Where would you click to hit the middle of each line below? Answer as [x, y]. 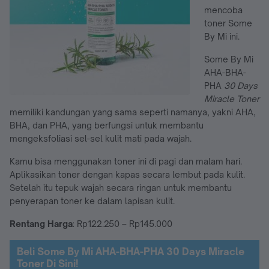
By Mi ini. [222, 36]
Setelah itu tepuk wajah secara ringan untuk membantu [121, 187]
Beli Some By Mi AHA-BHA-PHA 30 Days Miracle [131, 251]
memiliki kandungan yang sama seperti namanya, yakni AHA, [133, 112]
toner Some [228, 23]
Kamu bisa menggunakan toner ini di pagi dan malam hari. [126, 161]
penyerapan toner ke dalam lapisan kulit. [92, 201]
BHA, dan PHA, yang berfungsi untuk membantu [107, 125]
